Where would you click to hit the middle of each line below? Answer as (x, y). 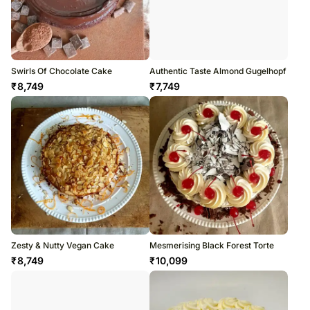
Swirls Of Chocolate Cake (62, 71)
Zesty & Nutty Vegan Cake (63, 246)
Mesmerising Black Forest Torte (212, 246)
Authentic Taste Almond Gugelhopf (218, 71)
